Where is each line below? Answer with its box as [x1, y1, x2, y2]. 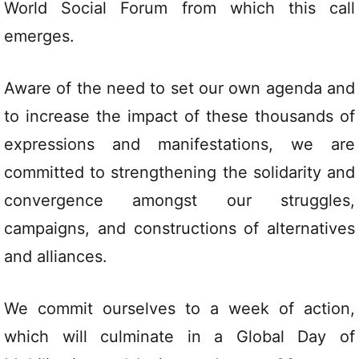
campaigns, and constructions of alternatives [4, 219, 355, 238]
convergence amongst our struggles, [4, 191, 355, 210]
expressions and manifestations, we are [4, 135, 355, 154]
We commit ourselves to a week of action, [4, 299, 355, 318]
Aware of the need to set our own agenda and [4, 79, 355, 98]
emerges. [4, 26, 75, 46]
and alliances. [4, 247, 107, 266]
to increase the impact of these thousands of [4, 107, 355, 126]
